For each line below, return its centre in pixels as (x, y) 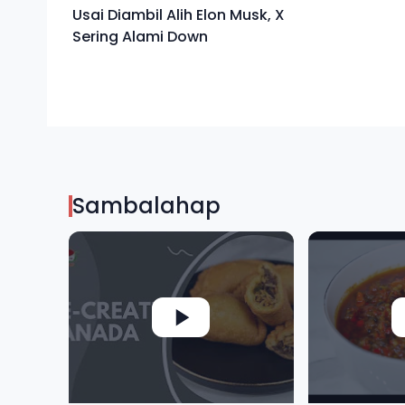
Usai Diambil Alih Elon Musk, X (179, 15)
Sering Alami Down (140, 37)
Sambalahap (146, 206)
